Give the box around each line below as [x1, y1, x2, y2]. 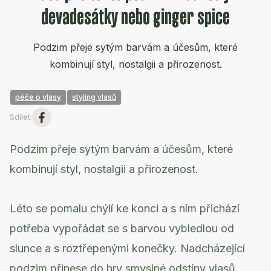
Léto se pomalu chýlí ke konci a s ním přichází [10, 202, 240, 215]
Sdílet [10, 113, 30, 122]
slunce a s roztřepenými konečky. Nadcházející [10, 242, 245, 255]
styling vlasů [72, 93, 116, 102]
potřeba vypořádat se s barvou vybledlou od [10, 222, 234, 235]
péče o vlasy [15, 93, 61, 102]
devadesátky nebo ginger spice [41, 5, 230, 28]
